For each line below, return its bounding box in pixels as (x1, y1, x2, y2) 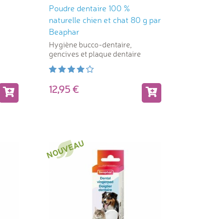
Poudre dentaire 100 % (48, 2, 130, 13)
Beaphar (48, 26, 79, 37)
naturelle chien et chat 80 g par (48, 14, 161, 25)
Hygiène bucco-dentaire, (48, 39, 132, 49)
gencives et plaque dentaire (48, 48, 141, 59)
